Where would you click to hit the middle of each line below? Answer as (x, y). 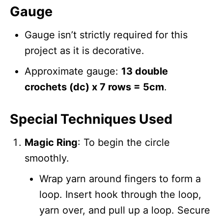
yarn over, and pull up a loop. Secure (125, 210)
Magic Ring (51, 142)
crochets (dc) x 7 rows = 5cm (94, 87)
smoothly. (47, 158)
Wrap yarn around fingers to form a (120, 179)
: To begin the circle (124, 142)
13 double (145, 71)
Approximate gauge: (73, 71)
